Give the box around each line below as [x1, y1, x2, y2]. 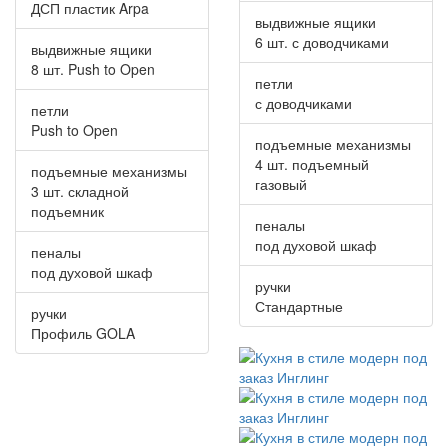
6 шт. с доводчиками [255, 31, 389, 52]
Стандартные [255, 295, 343, 316]
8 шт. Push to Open [31, 58, 155, 79]
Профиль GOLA [31, 322, 135, 343]
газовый [255, 173, 307, 194]
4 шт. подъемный [255, 153, 369, 174]
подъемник [31, 200, 104, 221]
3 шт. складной [31, 180, 129, 201]
